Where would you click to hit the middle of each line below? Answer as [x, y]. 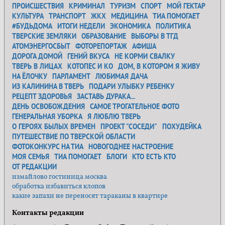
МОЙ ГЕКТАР [186, 6]
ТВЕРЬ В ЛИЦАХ [37, 66]
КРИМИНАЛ [87, 6]
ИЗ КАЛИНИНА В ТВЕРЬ [48, 86]
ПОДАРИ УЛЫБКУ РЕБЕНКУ [132, 86]
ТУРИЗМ [123, 6]
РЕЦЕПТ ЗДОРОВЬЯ [42, 96]
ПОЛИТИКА [173, 26]
